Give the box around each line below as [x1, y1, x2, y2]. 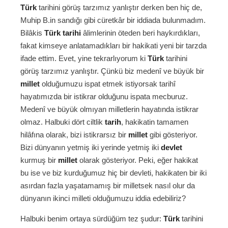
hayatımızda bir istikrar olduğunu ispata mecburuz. [20, 92, 188, 101]
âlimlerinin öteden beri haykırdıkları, [81, 28, 200, 38]
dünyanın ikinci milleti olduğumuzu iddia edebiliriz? [20, 194, 186, 203]
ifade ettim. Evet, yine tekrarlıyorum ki [20, 54, 148, 63]
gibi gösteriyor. [148, 130, 197, 139]
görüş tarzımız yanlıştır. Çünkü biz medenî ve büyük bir [20, 67, 204, 76]
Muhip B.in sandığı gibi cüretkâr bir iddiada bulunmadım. [20, 16, 206, 25]
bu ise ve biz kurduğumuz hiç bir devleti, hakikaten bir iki [20, 168, 207, 178]
